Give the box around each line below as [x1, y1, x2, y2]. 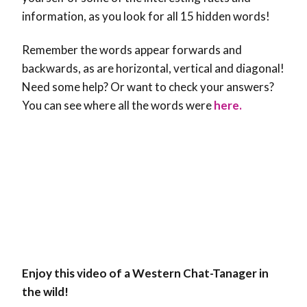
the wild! [22, 284, 69, 299]
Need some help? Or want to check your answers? [22, 79, 274, 95]
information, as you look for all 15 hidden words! [22, 9, 270, 24]
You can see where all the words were [22, 98, 214, 113]
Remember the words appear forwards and [22, 42, 242, 58]
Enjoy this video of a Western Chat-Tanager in [22, 266, 269, 281]
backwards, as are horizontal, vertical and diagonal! [22, 61, 284, 76]
